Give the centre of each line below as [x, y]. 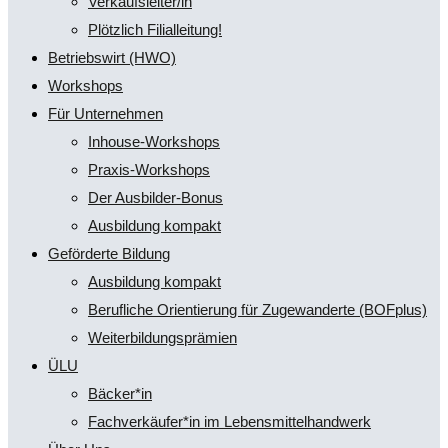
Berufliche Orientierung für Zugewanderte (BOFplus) [257, 309]
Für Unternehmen [105, 113]
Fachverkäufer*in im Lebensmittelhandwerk [229, 421]
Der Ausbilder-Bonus [155, 197]
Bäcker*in [120, 393]
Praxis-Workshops [149, 169]
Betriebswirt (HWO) [112, 57]
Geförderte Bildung [109, 253]
